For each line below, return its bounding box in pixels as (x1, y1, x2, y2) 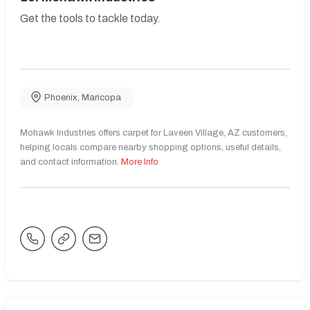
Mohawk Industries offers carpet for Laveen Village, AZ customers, (20, 127, 287, 138)
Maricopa (82, 92, 121, 102)
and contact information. (20, 156, 121, 167)
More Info (121, 156, 158, 167)
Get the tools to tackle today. (20, 12, 161, 24)
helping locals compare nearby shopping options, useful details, (20, 142, 281, 152)
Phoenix (44, 92, 77, 102)
